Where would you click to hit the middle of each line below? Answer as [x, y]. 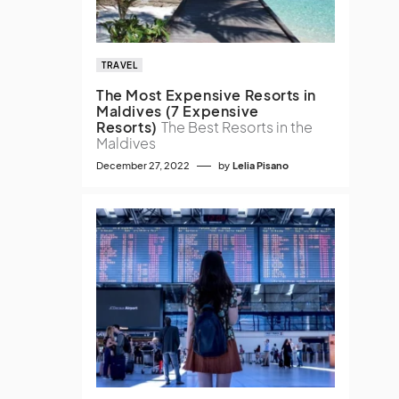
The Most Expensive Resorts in [206, 95]
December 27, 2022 [143, 165]
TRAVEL [119, 65]
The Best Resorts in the [236, 127]
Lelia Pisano [261, 165]
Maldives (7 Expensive [178, 111]
